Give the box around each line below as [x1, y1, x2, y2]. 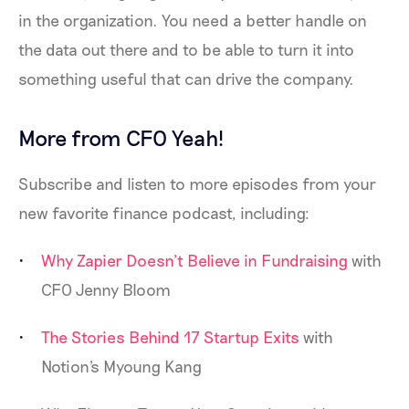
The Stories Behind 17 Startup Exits [41, 327, 299, 348]
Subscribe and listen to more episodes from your [18, 173, 376, 194]
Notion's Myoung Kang [41, 356, 202, 377]
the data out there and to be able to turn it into [18, 39, 354, 60]
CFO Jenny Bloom [41, 279, 171, 300]
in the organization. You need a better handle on [18, 10, 367, 31]
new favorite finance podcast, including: [18, 203, 309, 224]
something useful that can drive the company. [18, 68, 354, 89]
